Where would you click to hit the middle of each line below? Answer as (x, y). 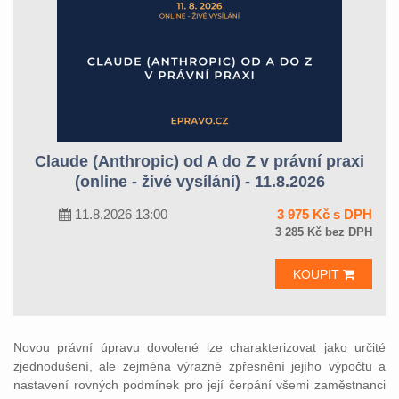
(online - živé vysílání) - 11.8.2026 (199, 182)
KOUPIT (318, 274)
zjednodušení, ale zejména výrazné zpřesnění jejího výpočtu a (199, 366)
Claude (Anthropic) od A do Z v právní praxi (199, 161)
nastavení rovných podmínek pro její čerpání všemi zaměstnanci (199, 385)
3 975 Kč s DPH (325, 214)
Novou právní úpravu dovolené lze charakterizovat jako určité (199, 347)
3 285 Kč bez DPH (324, 232)
